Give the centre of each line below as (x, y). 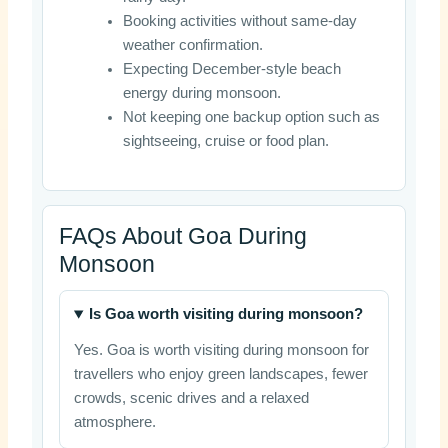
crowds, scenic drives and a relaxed (191, 398)
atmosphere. (114, 422)
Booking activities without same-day (239, 20)
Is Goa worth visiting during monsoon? (226, 314)
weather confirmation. (192, 44)
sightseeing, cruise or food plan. (225, 140)
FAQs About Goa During (182, 236)
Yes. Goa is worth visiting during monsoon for (221, 350)
